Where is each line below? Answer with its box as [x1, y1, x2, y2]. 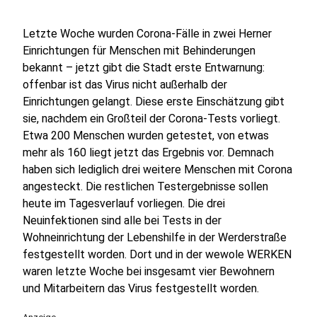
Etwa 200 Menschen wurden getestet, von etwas [23, 129, 269, 142]
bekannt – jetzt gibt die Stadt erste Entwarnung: [23, 61, 265, 74]
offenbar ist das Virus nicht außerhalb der [23, 78, 227, 91]
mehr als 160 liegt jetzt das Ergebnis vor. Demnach [23, 146, 274, 159]
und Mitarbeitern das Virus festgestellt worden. [23, 282, 259, 295]
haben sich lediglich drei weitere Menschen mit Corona [23, 163, 292, 176]
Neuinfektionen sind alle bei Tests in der [23, 214, 221, 227]
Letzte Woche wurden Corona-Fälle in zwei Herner [23, 27, 272, 40]
